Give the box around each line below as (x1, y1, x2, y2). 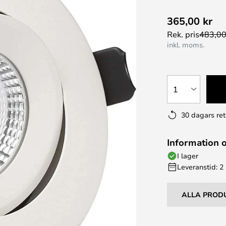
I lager (177, 151, 199, 160)
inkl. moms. (167, 40, 205, 49)
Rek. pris (167, 29, 200, 39)
